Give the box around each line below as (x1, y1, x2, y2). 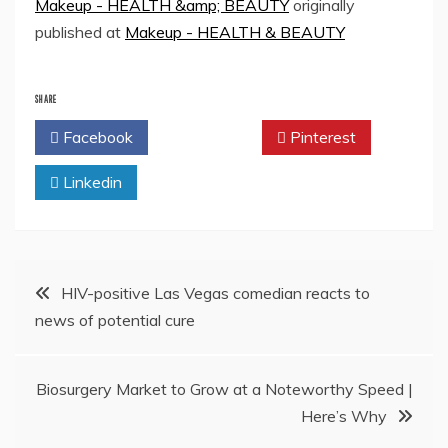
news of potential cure (35, 310, 195, 331)
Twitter (181, 127, 238, 148)
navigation (14, 321, 129, 359)
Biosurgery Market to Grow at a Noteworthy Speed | (36, 379, 413, 400)
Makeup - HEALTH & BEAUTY (125, 22, 345, 43)
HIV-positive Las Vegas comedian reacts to (61, 283, 370, 304)
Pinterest (286, 127, 356, 148)
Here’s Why (301, 406, 387, 427)
